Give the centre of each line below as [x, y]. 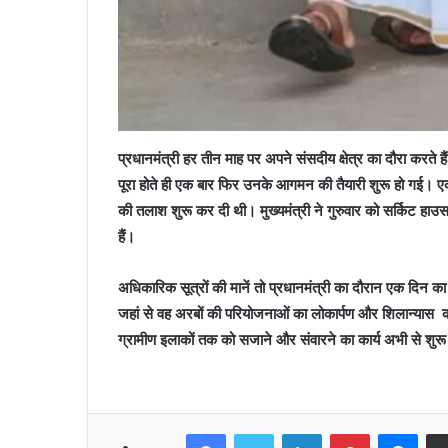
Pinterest [397, 432]
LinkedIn [347, 432]
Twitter [295, 432]
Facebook [255, 432]
